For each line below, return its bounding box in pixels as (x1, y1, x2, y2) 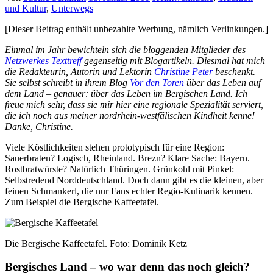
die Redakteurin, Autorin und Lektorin (5, 66, 154, 77)
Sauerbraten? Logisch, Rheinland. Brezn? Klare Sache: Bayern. (5, 152, 250, 163)
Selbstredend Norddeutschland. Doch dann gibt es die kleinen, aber (5, 174, 263, 185)
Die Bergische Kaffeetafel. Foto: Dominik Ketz (5, 238, 187, 249)
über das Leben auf (184, 77, 261, 88)
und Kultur (5, 2, 46, 13)
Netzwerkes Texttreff (5, 55, 82, 66)
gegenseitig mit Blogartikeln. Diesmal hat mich (82, 55, 265, 66)
